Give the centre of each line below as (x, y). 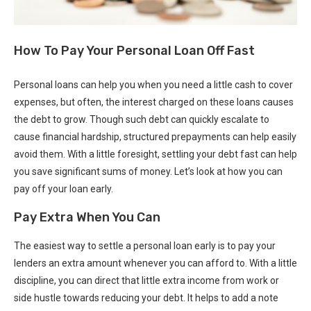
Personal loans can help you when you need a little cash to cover (153, 84)
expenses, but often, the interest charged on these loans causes (154, 102)
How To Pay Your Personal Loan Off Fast (134, 50)
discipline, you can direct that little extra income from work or (146, 280)
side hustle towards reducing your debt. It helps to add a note (146, 297)
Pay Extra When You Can (87, 217)
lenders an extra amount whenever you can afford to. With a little (155, 263)
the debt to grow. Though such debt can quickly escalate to (142, 119)
